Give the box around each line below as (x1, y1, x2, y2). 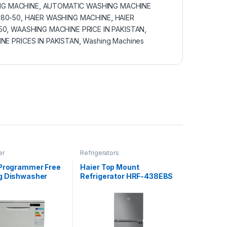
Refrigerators (80, 149, 119, 157)
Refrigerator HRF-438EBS (80, 171, 173, 180)
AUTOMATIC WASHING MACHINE (43, 2, 152, 11)
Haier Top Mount (80, 162, 139, 171)
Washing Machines (83, 36, 144, 46)
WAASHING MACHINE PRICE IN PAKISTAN (11, 25, 145, 34)
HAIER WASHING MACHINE (24, 13, 111, 22)
